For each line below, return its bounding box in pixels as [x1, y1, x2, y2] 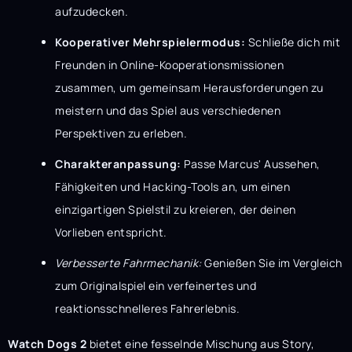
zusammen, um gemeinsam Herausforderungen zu [55, 79, 324, 95]
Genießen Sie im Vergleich [201, 255, 343, 270]
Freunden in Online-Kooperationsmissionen [55, 57, 284, 72]
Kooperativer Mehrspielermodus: [55, 34, 245, 49]
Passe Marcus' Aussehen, [181, 156, 321, 171]
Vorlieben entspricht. [55, 224, 167, 240]
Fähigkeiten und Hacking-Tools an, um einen [55, 178, 290, 194]
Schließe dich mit [245, 34, 340, 49]
